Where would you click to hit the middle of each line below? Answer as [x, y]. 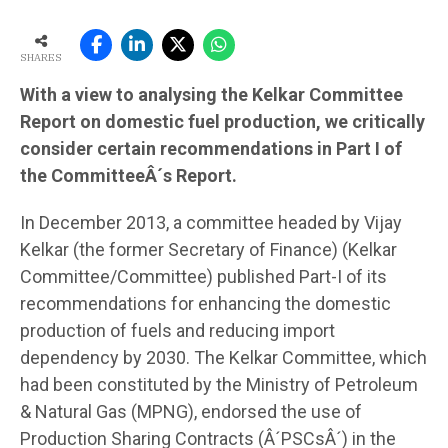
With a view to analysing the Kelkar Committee [211, 94]
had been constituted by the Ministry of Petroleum [219, 384]
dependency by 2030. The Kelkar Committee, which [223, 357]
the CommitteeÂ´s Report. [128, 175]
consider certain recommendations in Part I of [211, 148]
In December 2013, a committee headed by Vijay [211, 222]
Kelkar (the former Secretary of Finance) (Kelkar [208, 249]
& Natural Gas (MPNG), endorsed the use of [191, 411]
